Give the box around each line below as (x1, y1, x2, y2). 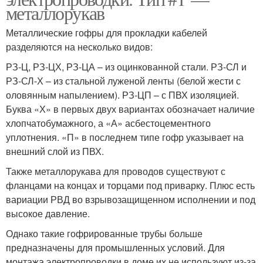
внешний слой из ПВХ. (6, 144, 104, 158)
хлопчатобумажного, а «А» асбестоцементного (6, 116, 211, 130)
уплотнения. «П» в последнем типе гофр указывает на (6, 130, 244, 144)
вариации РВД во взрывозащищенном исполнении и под (6, 192, 255, 206)
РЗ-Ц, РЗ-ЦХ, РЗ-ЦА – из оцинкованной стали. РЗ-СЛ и (6, 59, 247, 73)
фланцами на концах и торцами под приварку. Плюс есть (6, 178, 255, 192)
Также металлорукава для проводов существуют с (6, 164, 225, 178)
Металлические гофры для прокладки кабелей (6, 25, 207, 39)
